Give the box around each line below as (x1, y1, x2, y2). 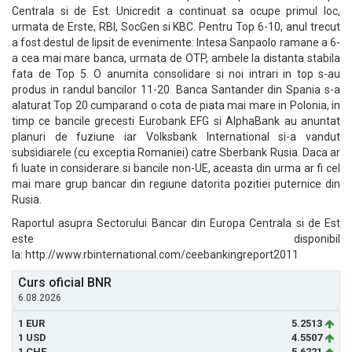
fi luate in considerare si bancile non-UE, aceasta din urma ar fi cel (12, 162, 340, 174)
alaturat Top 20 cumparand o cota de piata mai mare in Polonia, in (12, 99, 340, 112)
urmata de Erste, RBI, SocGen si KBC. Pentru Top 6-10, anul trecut (12, 20, 340, 33)
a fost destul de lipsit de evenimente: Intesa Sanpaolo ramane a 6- (12, 36, 340, 49)
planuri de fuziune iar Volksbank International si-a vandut (12, 130, 340, 143)
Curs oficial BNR (18, 275, 112, 290)
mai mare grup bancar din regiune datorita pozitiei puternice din (12, 178, 340, 190)
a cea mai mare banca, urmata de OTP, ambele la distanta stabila (12, 52, 340, 64)
